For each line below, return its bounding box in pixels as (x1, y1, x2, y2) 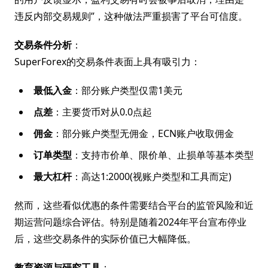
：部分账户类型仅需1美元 (72, 84, 182, 97)
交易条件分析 (14, 38, 72, 51)
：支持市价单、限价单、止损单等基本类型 (72, 148, 254, 162)
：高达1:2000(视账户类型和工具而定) (72, 170, 232, 183)
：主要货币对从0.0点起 (53, 105, 152, 118)
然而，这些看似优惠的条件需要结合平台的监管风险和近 (14, 199, 254, 212)
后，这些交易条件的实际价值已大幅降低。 (14, 232, 196, 245)
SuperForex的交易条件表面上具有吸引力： (14, 55, 200, 68)
